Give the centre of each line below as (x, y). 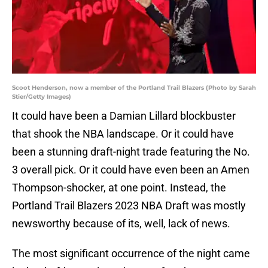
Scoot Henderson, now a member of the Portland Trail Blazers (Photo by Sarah (134, 88)
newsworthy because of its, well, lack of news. (121, 224)
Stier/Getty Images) (42, 97)
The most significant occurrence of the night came (131, 254)
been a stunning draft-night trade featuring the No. (131, 152)
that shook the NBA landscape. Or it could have (123, 134)
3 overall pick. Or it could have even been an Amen (131, 170)
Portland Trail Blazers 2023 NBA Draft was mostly (129, 206)
